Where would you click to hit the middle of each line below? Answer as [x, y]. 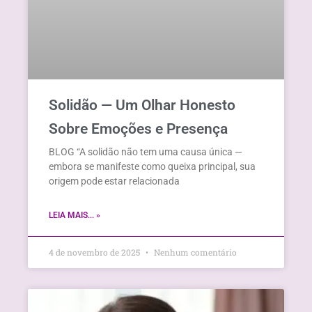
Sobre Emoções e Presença [138, 128]
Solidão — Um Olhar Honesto [142, 105]
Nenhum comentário [194, 252]
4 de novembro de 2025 [95, 252]
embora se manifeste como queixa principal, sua [152, 166]
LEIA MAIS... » [75, 215]
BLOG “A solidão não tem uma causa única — [146, 151]
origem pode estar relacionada [114, 181]
